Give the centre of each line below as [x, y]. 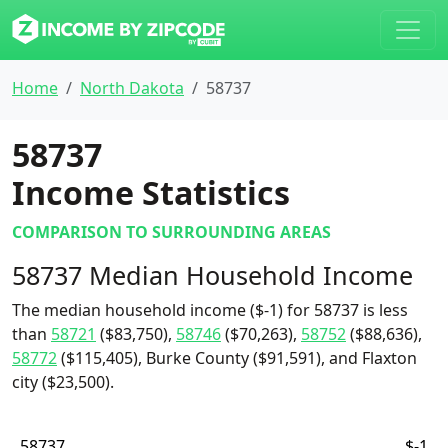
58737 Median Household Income [212, 275]
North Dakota [132, 88]
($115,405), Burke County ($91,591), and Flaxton [237, 358]
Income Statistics [151, 192]
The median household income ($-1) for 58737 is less [210, 310]
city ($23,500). [63, 382]
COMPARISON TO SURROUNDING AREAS [171, 232]
